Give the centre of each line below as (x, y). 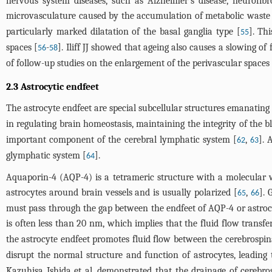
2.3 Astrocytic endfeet (53, 87)
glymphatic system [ (46, 155)
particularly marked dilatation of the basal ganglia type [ (123, 32)
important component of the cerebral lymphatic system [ (122, 140)
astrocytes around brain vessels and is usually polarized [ (122, 192)
